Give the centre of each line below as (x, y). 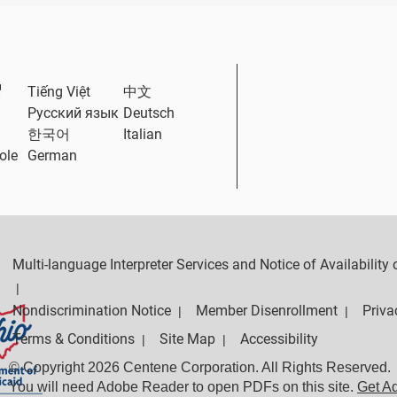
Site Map (187, 339)
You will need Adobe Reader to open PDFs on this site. (183, 387)
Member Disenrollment (267, 311)
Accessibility (279, 339)
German (53, 156)
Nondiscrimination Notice (92, 311)
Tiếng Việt (59, 92)
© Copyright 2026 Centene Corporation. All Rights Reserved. (200, 367)
